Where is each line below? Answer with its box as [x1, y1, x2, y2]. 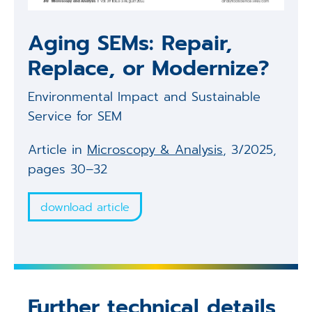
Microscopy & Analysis [86, 139, 223, 159]
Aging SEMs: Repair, [27, 26, 232, 59]
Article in [27, 139, 87, 159]
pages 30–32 [27, 159, 107, 179]
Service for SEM [27, 106, 122, 126]
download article [40, 199, 130, 217]
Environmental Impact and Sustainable [27, 86, 260, 107]
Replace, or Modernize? [27, 52, 270, 84]
